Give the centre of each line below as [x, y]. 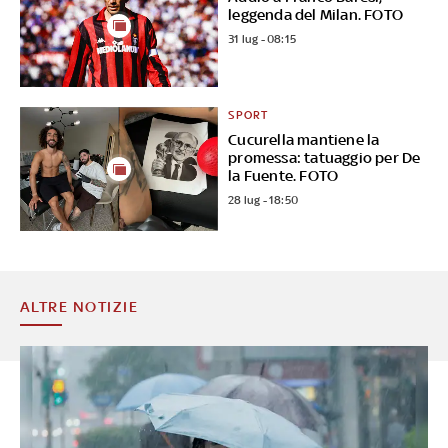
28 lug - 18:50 [263, 200]
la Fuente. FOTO [283, 176]
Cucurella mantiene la [304, 140]
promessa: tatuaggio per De [324, 158]
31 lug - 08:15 [262, 38]
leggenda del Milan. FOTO [316, 14]
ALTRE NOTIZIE [79, 307]
